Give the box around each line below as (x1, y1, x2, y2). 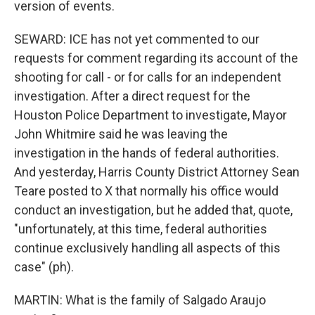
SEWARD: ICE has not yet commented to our (14, 32, 259, 46)
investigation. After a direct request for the (14, 89, 250, 103)
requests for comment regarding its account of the (14, 51, 298, 65)
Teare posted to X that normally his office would (14, 184, 278, 198)
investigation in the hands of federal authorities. (14, 146, 279, 160)
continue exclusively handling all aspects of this (14, 240, 281, 255)
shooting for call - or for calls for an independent (14, 70, 281, 84)
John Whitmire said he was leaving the (14, 127, 228, 141)
